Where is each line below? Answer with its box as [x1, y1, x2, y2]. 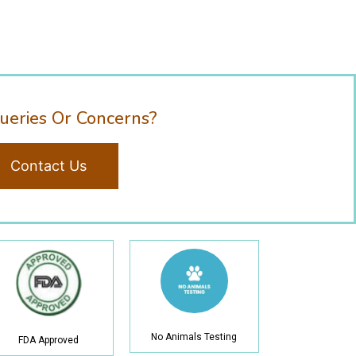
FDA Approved [17, 335, 79, 346]
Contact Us [10, 157, 87, 174]
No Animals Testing [151, 331, 238, 342]
